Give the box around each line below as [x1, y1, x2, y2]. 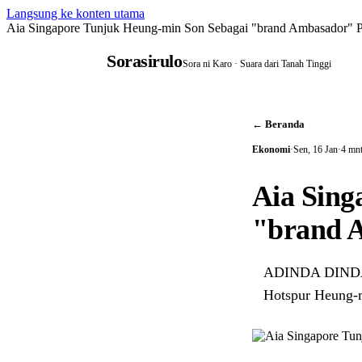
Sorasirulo [107, 51, 183, 71]
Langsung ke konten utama [6, 6, 145, 20]
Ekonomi [252, 144, 290, 155]
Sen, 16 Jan [293, 144, 338, 155]
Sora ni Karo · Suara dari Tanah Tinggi [182, 58, 331, 69]
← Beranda [252, 118, 305, 130]
